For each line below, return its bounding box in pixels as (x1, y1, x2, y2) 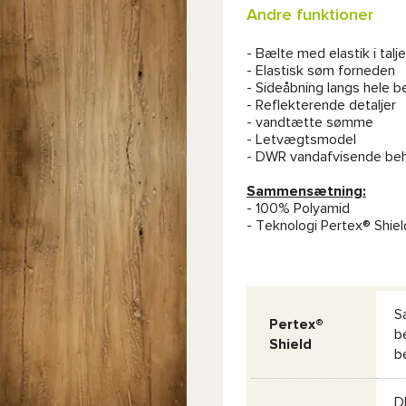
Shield (269, 337, 312, 352)
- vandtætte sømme (246, 115, 373, 130)
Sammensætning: (246, 184, 366, 198)
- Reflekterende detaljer (246, 98, 396, 112)
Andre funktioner (246, 7, 373, 24)
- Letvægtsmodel (246, 132, 356, 147)
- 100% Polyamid (246, 201, 350, 216)
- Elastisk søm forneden (246, 63, 395, 78)
